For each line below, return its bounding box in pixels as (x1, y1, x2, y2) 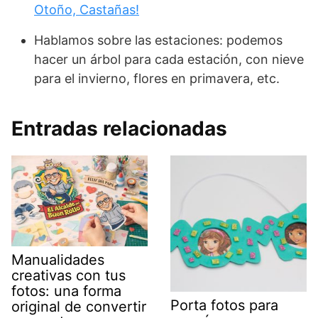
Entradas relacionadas (11, 116, 227, 141)
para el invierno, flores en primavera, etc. (34, 70, 280, 86)
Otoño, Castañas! (34, 1, 139, 17)
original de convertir (11, 297, 146, 315)
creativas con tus (11, 266, 126, 284)
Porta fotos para (170, 296, 278, 314)
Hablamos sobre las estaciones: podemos (34, 32, 283, 48)
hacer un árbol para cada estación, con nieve (34, 51, 304, 67)
